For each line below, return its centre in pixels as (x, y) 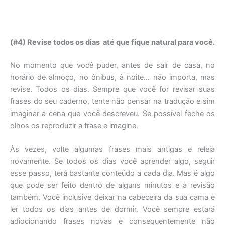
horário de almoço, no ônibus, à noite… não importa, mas (113, 78)
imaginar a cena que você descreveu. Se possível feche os (113, 114)
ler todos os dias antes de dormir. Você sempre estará (113, 210)
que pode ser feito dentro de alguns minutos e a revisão (113, 186)
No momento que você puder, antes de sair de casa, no (113, 66)
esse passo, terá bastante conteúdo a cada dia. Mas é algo (113, 174)
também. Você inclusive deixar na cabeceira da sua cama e (113, 198)
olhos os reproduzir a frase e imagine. (74, 126)
